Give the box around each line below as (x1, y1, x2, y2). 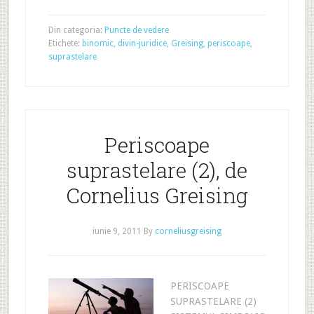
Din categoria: (48, 25, 104, 35)
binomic (81, 39, 114, 48)
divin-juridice (117, 39, 167, 48)
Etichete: (48, 39, 82, 48)
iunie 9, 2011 (92, 226, 142, 236)
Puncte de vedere (104, 25, 169, 35)
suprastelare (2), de (66, 156, 247, 184)
